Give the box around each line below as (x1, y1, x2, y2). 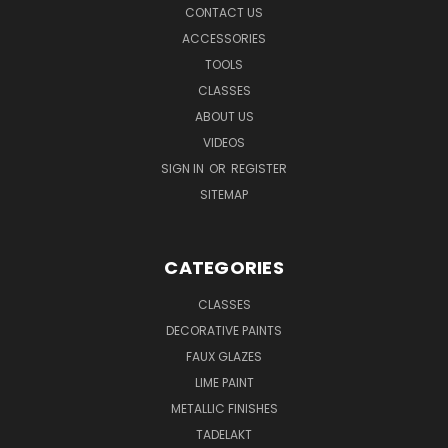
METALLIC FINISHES (170, 399, 278, 417)
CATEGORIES (164, 254, 284, 280)
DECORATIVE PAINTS (166, 321, 282, 339)
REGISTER (231, 159, 287, 177)
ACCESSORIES (182, 29, 266, 47)
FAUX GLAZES (186, 347, 262, 365)
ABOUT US (194, 107, 254, 125)
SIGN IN (161, 159, 207, 177)
